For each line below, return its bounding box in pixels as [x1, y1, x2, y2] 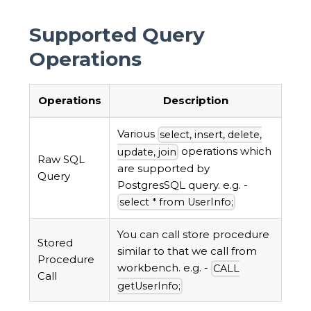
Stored [37, 236, 74, 250]
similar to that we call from [117, 244, 258, 258]
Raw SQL [37, 153, 85, 167]
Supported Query [29, 22, 205, 47]
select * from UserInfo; [119, 196, 234, 209]
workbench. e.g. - [117, 261, 212, 275]
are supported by [117, 161, 210, 175]
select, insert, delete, [160, 128, 262, 142]
